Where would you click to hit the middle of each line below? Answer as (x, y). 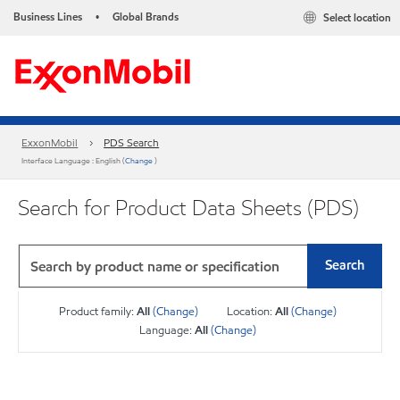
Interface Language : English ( (74, 161)
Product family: (97, 312)
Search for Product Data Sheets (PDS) (188, 208)
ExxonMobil (50, 143)
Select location (357, 18)
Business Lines (48, 17)
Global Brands (146, 17)
